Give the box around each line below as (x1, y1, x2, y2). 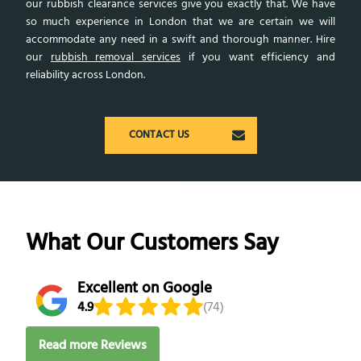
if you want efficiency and (180, 48, 335, 67)
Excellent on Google (77, 276, 212, 301)
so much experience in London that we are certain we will (26, 12, 335, 31)
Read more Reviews (39, 334, 147, 356)
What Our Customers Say (26, 225, 279, 263)
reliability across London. (26, 65, 146, 85)
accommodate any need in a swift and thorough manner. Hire (26, 30, 335, 49)
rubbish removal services (50, 48, 180, 67)
